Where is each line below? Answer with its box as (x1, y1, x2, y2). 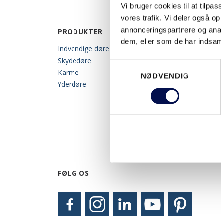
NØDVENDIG (140, 72, 189, 80)
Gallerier (151, 56, 178, 65)
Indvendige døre (58, 44, 109, 53)
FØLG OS (58, 168, 89, 178)
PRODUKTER (58, 27, 103, 36)
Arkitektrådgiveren (151, 44, 209, 53)
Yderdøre (58, 79, 86, 89)
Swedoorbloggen (151, 68, 206, 77)
